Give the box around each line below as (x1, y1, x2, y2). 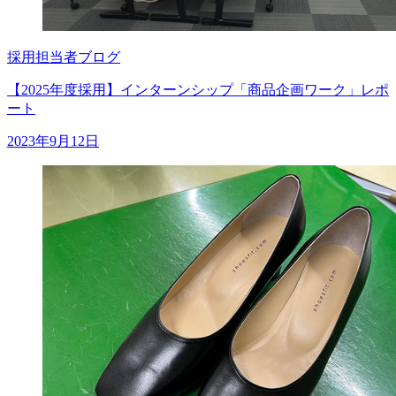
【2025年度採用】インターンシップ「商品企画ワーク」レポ (7, 81, 389, 97)
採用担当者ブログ (7, 49, 120, 65)
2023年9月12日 (7, 133, 99, 148)
